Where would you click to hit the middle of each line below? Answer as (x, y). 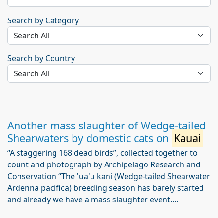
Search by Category (43, 20)
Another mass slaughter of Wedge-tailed (107, 125)
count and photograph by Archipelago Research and (104, 164)
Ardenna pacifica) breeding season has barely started (106, 188)
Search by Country (41, 58)
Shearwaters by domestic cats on (90, 138)
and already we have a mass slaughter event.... (93, 200)
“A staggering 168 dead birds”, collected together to (102, 153)
